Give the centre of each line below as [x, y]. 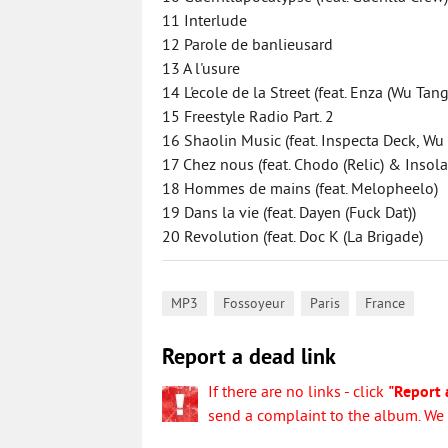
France [385, 304]
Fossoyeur [254, 304]
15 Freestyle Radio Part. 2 [248, 118]
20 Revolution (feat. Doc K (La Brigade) [292, 238]
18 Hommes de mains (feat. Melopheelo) [300, 190]
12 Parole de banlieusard [247, 46]
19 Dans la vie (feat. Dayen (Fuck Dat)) [289, 214]
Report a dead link [249, 358]
